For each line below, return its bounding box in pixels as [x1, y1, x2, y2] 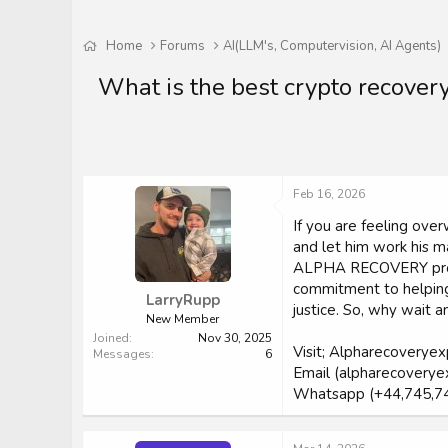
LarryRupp [145, 289, 220, 310]
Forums [160, 37, 206, 56]
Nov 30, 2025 [198, 329, 272, 346]
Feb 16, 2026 [293, 186, 365, 203]
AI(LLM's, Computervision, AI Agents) [223, 37, 442, 56]
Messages [93, 345, 151, 362]
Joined [93, 329, 129, 346]
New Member [146, 310, 219, 327]
